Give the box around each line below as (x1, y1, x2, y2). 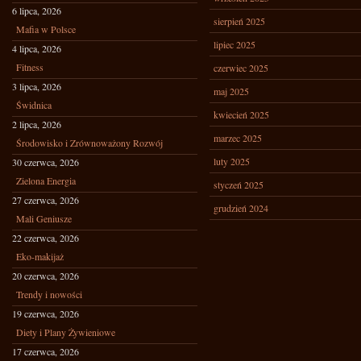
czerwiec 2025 (214, 61, 268, 74)
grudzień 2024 (214, 201, 268, 214)
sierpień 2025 (214, 15, 265, 27)
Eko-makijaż (16, 250, 64, 263)
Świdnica (16, 98, 52, 111)
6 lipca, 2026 (12, 4, 61, 17)
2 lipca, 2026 (12, 118, 61, 131)
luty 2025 (214, 155, 250, 168)
